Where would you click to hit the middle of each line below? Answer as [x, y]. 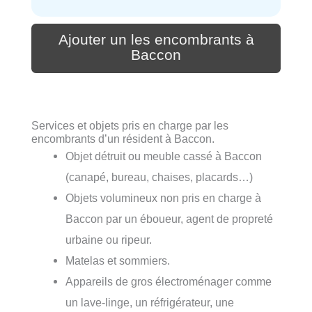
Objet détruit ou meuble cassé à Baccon [164, 156]
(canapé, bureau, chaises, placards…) [159, 177]
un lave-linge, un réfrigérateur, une [150, 303]
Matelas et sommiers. [118, 261]
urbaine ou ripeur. [109, 240]
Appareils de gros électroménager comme [169, 282]
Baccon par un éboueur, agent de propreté [170, 219]
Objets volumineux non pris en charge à [164, 198]
